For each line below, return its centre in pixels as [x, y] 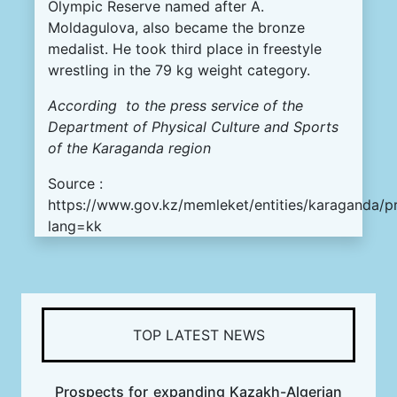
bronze [281, 27]
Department [88, 126]
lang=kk [75, 226]
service [235, 105]
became [201, 27]
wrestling [78, 70]
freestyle [292, 48]
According [85, 105]
